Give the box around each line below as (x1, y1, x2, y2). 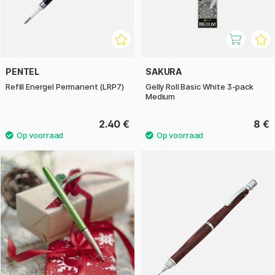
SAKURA (145, 66, 182, 77)
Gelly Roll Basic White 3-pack (145, 82, 254, 92)
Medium (145, 91, 176, 102)
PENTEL (6, 66, 40, 77)
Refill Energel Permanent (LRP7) (6, 82, 124, 92)
